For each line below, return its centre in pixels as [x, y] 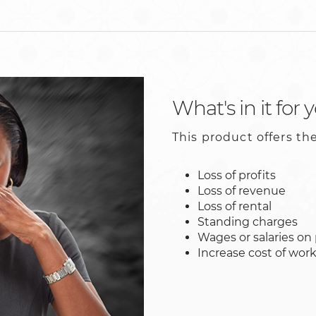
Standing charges [248, 222]
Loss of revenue [242, 191]
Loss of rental [235, 207]
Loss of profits [237, 176]
